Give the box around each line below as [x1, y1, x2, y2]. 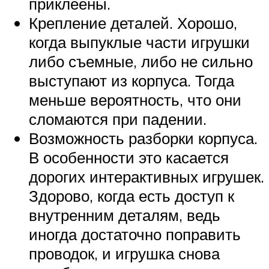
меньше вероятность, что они [29, 89, 241, 109]
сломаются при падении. [29, 109, 207, 128]
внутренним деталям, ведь [29, 205, 220, 225]
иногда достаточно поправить [29, 224, 241, 244]
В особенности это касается [29, 147, 229, 167]
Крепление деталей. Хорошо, [29, 13, 237, 32]
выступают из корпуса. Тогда [29, 70, 234, 90]
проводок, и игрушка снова [29, 243, 220, 263]
